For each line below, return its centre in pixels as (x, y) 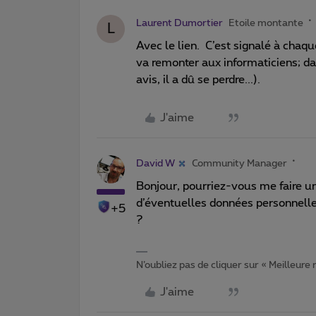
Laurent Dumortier (180, 23)
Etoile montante (266, 23)
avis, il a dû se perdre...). (198, 79)
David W (156, 163)
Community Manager (239, 163)
